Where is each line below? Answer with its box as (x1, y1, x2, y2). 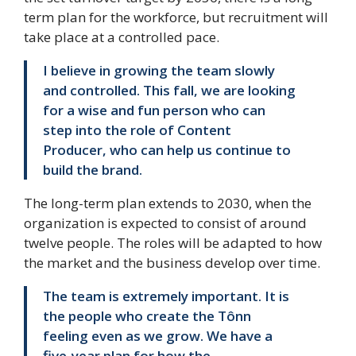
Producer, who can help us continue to (43, 141, 291, 160)
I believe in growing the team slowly (43, 61, 275, 80)
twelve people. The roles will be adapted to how (24, 234, 322, 253)
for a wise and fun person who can (43, 101, 265, 120)
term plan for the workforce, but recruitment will (24, 8, 328, 27)
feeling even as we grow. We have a (43, 327, 273, 346)
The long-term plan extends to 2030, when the (24, 194, 311, 213)
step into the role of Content (43, 121, 231, 140)
